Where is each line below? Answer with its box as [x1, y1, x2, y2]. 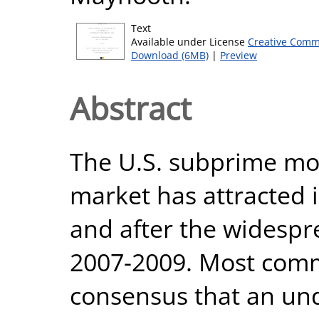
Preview [220, 48, 257, 62]
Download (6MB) [131, 48, 209, 62]
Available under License [131, 35, 248, 48]
